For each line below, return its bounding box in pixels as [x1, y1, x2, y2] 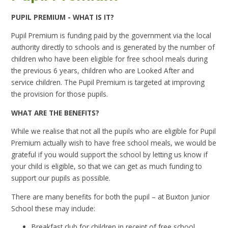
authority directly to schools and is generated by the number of [11, 42, 215, 52]
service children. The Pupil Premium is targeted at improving [11, 77, 205, 88]
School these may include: [11, 203, 98, 213]
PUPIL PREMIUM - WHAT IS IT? [11, 12, 115, 22]
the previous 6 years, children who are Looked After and [11, 66, 194, 76]
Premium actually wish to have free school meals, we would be [11, 138, 217, 148]
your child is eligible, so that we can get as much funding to [11, 161, 203, 172]
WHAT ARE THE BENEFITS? [11, 107, 100, 118]
